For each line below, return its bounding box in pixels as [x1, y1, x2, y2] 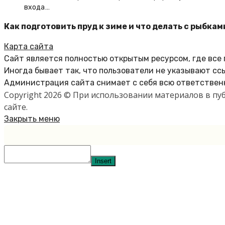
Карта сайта [4, 42, 53, 52]
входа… [24, 3, 50, 12]
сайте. [4, 101, 28, 113]
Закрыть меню [4, 114, 60, 124]
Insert [95, 157, 111, 165]
